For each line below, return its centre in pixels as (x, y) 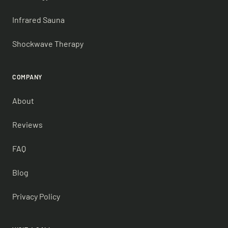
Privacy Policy (36, 196)
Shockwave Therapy (48, 43)
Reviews (27, 124)
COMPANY (27, 77)
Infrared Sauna (38, 19)
